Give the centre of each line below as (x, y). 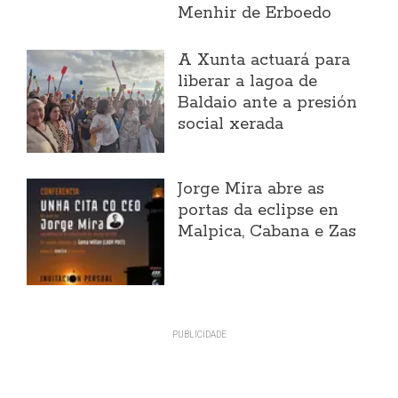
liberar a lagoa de (248, 81)
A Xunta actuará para (264, 60)
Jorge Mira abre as (251, 189)
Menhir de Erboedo (255, 13)
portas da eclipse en (259, 210)
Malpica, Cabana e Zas (267, 231)
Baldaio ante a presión (268, 103)
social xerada (231, 124)
